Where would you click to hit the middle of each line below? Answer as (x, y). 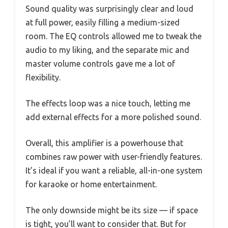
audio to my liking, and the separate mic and (107, 50)
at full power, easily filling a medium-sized (103, 23)
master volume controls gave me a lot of (100, 64)
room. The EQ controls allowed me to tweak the (113, 36)
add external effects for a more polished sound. (113, 117)
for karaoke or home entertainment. (91, 184)
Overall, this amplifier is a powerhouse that (104, 143)
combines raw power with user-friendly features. (114, 157)
